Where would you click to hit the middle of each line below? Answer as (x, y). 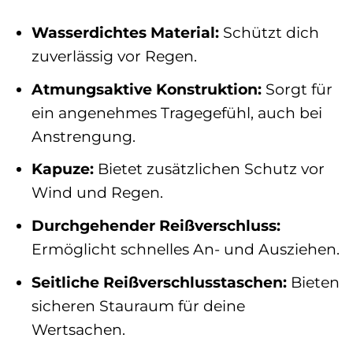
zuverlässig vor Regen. (114, 56)
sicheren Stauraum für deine (138, 305)
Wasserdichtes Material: (125, 33)
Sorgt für (297, 89)
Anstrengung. (83, 136)
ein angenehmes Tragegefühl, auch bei (176, 112)
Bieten (313, 282)
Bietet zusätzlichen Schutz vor (209, 169)
